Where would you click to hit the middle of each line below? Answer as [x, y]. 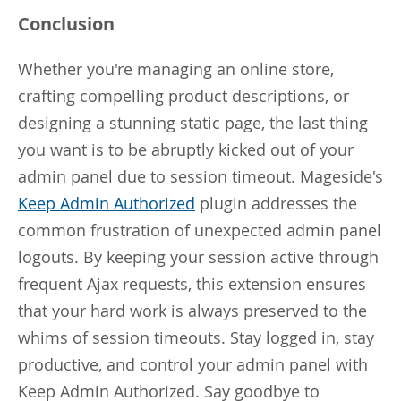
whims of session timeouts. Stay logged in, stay [196, 337]
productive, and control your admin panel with [193, 364]
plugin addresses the [276, 203]
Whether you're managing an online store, [176, 68]
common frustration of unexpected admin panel [200, 230]
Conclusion [66, 23]
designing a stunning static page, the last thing [193, 122]
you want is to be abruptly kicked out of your [186, 149]
